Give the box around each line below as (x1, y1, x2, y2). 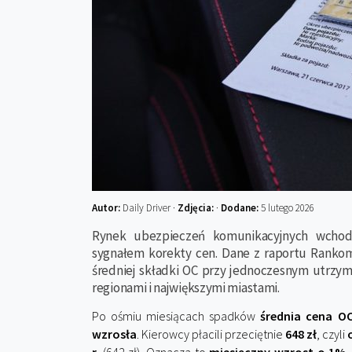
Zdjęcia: (178, 201, 216, 214)
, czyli (317, 326, 347, 342)
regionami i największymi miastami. (92, 279, 280, 296)
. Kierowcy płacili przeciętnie (137, 326, 285, 342)
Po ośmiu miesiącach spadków (92, 308, 261, 324)
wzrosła (92, 326, 137, 342)
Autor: (92, 201, 123, 214)
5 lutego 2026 (258, 201, 314, 214)
